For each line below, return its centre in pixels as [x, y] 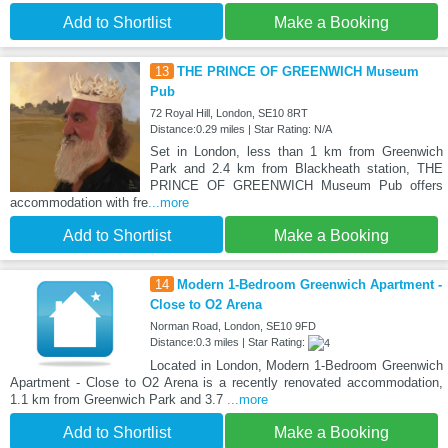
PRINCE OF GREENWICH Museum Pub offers [296, 186]
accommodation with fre [79, 203]
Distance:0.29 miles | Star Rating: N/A [240, 129]
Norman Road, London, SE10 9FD [232, 326]
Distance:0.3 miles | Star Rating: [228, 342]
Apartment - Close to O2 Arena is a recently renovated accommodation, [226, 383]
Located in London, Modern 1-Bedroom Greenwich [296, 366]
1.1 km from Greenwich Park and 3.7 [118, 400]
